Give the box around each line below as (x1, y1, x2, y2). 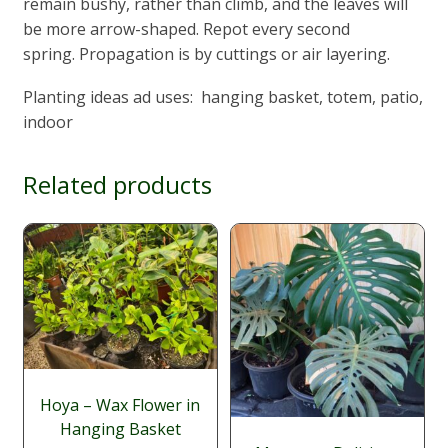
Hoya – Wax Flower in (40, 393, 201, 416)
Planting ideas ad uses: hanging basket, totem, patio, (22, 85, 423, 108)
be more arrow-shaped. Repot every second (22, 17, 350, 40)
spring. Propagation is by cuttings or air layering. (22, 42, 390, 65)
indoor (22, 110, 73, 133)
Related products (22, 167, 212, 201)
